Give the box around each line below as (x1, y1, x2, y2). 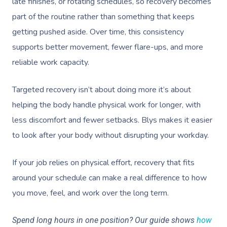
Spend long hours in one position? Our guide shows (12, 215, 197, 225)
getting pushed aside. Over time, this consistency (12, 26, 184, 37)
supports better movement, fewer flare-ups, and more (12, 42, 203, 53)
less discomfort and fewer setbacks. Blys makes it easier (12, 115, 212, 126)
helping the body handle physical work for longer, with (12, 99, 201, 110)
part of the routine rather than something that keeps (12, 11, 195, 22)
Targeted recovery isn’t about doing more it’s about (12, 84, 191, 95)
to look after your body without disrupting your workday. (12, 130, 209, 141)
